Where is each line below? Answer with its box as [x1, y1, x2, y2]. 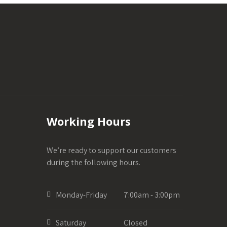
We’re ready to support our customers [46, 144, 176, 156]
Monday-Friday [55, 189, 107, 200]
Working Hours [46, 113, 131, 129]
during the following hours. [46, 157, 140, 168]
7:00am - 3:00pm [124, 189, 180, 200]
